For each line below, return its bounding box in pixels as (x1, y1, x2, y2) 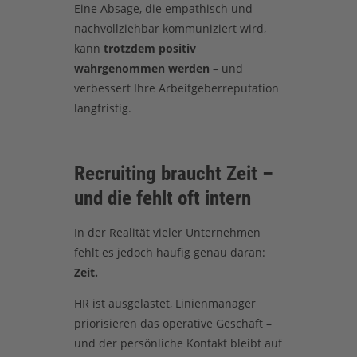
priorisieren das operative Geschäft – (73, 315, 272, 331)
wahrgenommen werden (73, 61, 210, 76)
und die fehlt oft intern (73, 186, 251, 210)
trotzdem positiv (103, 41, 196, 57)
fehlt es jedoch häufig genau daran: (73, 244, 265, 260)
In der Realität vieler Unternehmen (73, 224, 261, 240)
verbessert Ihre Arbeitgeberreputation (73, 80, 279, 96)
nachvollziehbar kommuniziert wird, (73, 21, 266, 37)
